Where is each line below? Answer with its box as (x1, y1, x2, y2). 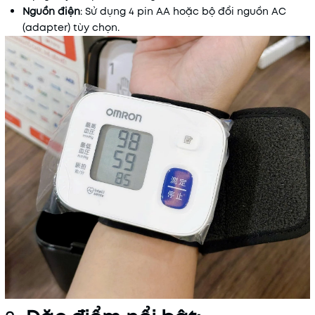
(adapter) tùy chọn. (22, 20, 120, 34)
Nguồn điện (22, 4, 80, 18)
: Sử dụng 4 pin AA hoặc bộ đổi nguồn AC (80, 4, 286, 18)
